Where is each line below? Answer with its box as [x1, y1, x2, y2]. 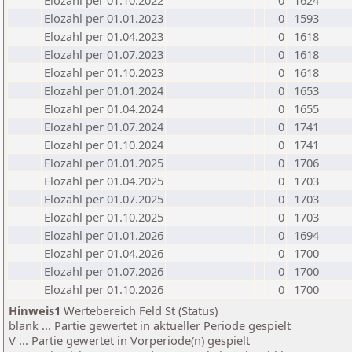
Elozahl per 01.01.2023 [44, 10, 163, 26]
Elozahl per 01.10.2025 [44, 209, 163, 225]
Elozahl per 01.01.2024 [44, 82, 163, 98]
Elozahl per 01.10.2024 [44, 137, 163, 152]
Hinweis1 [9, 302, 60, 318]
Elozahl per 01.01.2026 [44, 227, 163, 243]
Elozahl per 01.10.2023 [44, 64, 163, 80]
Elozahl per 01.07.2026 [44, 263, 163, 279]
